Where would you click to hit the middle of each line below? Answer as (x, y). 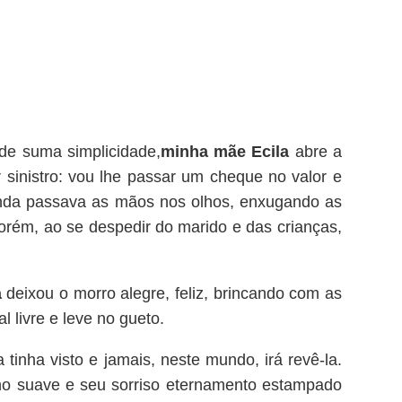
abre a (318, 151)
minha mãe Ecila (227, 151)
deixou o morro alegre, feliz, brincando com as (174, 293)
